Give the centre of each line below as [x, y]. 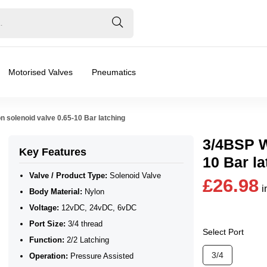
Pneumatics [114, 72]
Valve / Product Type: [68, 175]
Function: [46, 240]
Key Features [52, 152]
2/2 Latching [86, 240]
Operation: [48, 256]
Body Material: [55, 191]
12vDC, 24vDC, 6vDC [97, 207]
